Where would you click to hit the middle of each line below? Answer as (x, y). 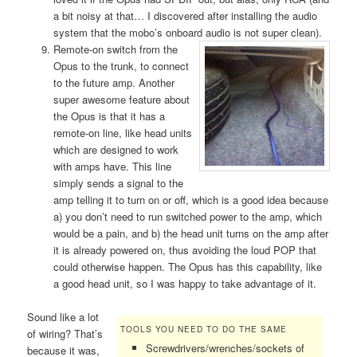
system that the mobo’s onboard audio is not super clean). (187, 32)
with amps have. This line (112, 166)
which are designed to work (116, 149)
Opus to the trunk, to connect (121, 65)
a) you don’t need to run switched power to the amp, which (187, 216)
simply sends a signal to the (118, 182)
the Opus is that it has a (109, 116)
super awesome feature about (121, 99)
